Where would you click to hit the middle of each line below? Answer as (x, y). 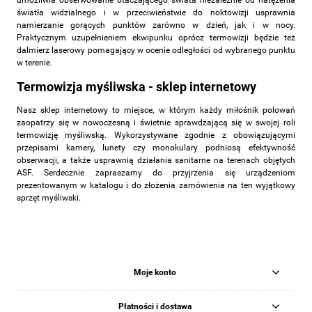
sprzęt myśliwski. (49, 198)
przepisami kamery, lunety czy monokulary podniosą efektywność (156, 148)
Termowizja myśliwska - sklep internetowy (136, 86)
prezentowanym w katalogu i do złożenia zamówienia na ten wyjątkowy (156, 186)
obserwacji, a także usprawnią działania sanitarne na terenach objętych (156, 161)
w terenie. (34, 62)
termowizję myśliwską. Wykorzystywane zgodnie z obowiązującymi (156, 135)
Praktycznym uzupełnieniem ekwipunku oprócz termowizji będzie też (156, 37)
